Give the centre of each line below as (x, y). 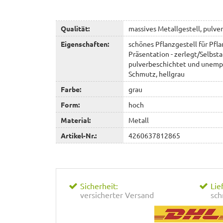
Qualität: (75, 28)
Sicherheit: (99, 185)
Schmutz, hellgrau (157, 73)
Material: (76, 120)
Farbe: (71, 89)
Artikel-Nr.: (79, 135)
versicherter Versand (117, 194)
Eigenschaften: (85, 44)
